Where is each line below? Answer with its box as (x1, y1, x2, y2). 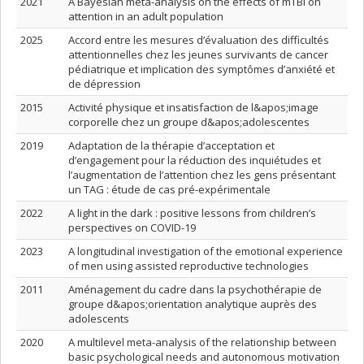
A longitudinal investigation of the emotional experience (68, 244, 343, 258)
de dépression (68, 76, 141, 91)
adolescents (68, 311, 129, 326)
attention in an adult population (68, 9, 223, 24)
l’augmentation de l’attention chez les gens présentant (68, 167, 336, 182)
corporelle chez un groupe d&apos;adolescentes (68, 115, 310, 129)
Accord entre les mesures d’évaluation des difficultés (68, 32, 329, 47)
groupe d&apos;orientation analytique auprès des (68, 297, 317, 311)
